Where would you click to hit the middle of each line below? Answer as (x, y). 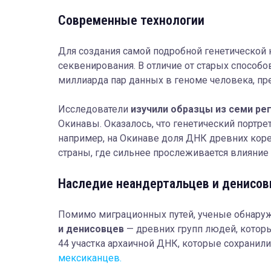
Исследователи (93, 109)
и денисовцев (91, 229)
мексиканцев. (90, 258)
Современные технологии (133, 20)
